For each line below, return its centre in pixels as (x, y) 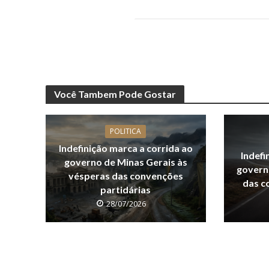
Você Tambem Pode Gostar (115, 94)
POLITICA (126, 131)
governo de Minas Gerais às (125, 162)
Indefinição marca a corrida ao (125, 148)
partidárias (126, 190)
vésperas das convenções (125, 176)
